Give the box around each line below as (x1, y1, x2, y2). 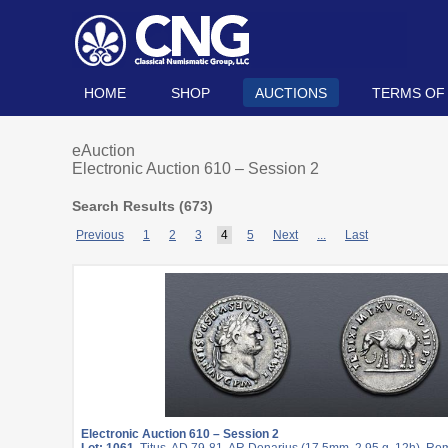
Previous (76, 228, 124, 242)
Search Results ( (72, 198, 184, 214)
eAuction (72, 142, 135, 159)
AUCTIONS (255, 85, 327, 101)
